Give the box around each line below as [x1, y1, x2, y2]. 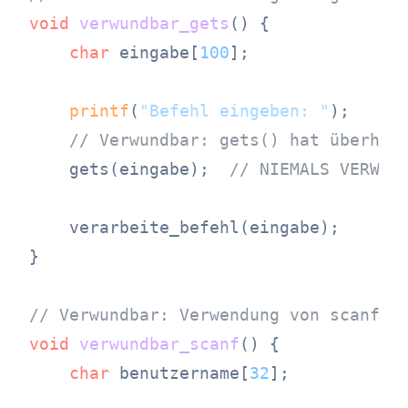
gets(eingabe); [29, 159, 229, 178]
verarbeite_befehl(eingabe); [29, 218, 340, 237]
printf [69, 101, 129, 120]
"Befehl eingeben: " [139, 101, 330, 120]
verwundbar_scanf [79, 334, 240, 353]
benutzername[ [109, 363, 250, 382]
